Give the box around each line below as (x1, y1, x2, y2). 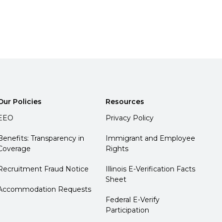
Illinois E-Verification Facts (106, 164, 196, 173)
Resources (106, 97, 145, 106)
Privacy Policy (106, 113, 154, 122)
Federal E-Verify (106, 195, 160, 204)
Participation (106, 205, 150, 215)
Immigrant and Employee (106, 133, 196, 143)
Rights (106, 144, 129, 153)
